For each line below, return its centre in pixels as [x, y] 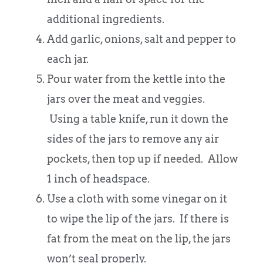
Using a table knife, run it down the [138, 119]
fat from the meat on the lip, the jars [139, 239]
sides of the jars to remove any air [133, 139]
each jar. [68, 59]
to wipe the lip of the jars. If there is [138, 219]
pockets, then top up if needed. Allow [142, 159]
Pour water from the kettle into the [136, 79]
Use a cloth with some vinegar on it [137, 199]
